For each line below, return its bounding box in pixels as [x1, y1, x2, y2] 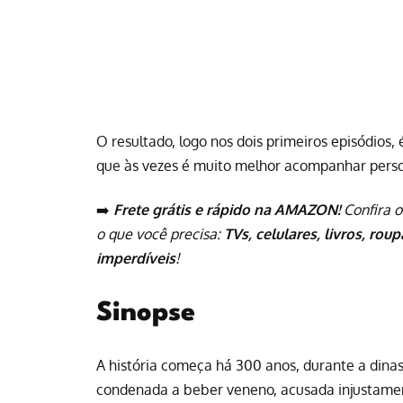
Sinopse [96, 300, 195, 327]
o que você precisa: [96, 225, 224, 244]
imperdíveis [96, 249, 175, 268]
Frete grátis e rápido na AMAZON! [113, 201, 340, 219]
